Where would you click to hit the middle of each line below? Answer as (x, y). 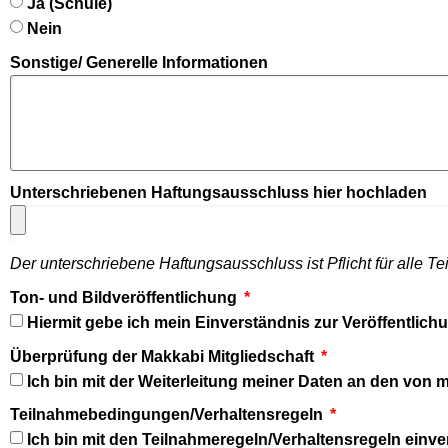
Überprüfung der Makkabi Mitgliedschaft (164, 356)
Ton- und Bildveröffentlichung (125, 297)
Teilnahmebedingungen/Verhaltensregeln (168, 415)
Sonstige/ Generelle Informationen (139, 62)
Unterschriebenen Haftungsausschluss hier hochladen (218, 192)
